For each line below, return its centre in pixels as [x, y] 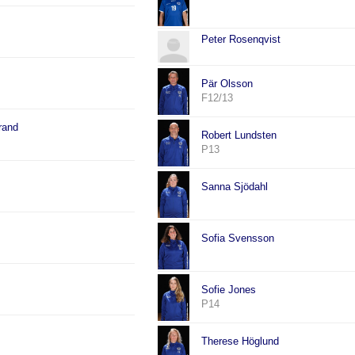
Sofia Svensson [238, 239]
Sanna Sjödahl [235, 187]
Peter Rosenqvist [241, 40]
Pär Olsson [227, 84]
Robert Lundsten [239, 136]
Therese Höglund [240, 342]
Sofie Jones [229, 290]
